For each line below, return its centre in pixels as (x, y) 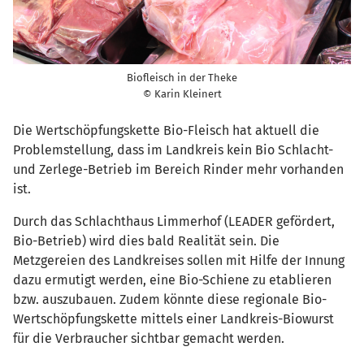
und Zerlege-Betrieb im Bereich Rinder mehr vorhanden (178, 169)
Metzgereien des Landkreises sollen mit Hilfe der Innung (179, 260)
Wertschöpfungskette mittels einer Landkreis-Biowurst (173, 318)
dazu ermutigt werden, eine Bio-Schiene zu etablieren (172, 279)
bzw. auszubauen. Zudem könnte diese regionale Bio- (170, 299)
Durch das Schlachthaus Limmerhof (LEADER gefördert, (174, 221)
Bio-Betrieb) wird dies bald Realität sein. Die (146, 240)
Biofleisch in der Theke (182, 77)
